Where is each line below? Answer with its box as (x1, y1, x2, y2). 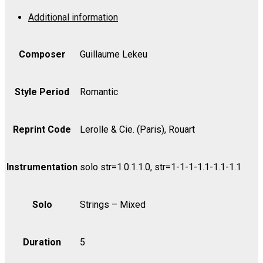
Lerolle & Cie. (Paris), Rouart (80, 123, 195, 135)
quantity (4, 80, 36, 92)
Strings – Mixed (80, 198, 146, 210)
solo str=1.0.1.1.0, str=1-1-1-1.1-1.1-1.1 (80, 161, 241, 173)
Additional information (28, 11, 118, 23)
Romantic (80, 86, 118, 97)
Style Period (15, 86, 69, 97)
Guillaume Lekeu (80, 48, 147, 60)
